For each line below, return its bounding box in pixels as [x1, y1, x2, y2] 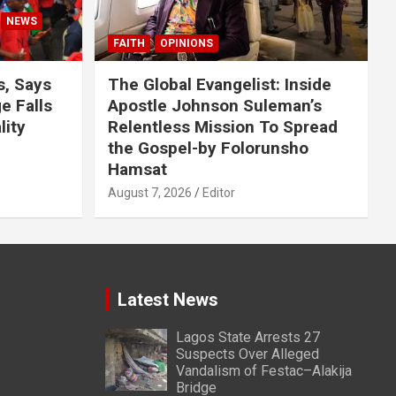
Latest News [117, 288, 218, 310]
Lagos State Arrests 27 [175, 328, 320, 346]
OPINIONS [159, 36, 213, 49]
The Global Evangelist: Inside [107, 73, 331, 95]
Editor [202, 185, 235, 200]
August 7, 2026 [107, 185, 192, 200]
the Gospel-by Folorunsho [107, 137, 308, 158]
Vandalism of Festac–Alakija [175, 362, 352, 379]
